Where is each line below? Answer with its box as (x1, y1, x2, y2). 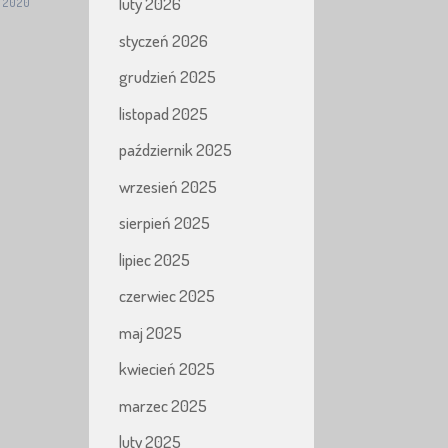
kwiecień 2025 (119, 358, 216, 379)
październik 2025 (119, 139, 233, 160)
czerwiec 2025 (119, 285, 216, 306)
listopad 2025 (119, 102, 209, 124)
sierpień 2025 (119, 212, 211, 233)
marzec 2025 (119, 394, 208, 416)
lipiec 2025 (119, 248, 191, 270)
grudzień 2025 (119, 66, 217, 87)
